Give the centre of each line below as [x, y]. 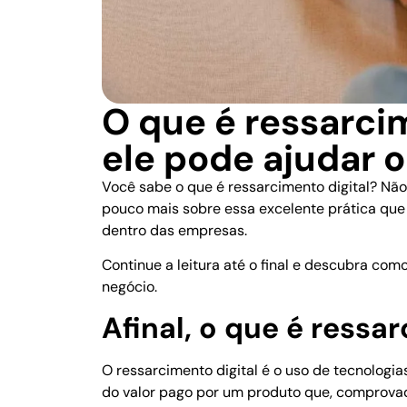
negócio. [129, 287]
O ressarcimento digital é [188, 371]
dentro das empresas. [174, 230]
